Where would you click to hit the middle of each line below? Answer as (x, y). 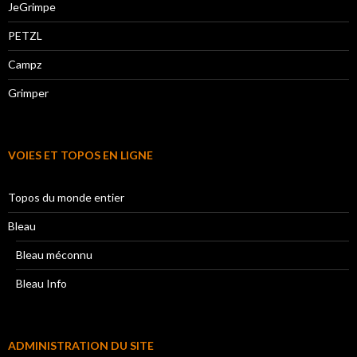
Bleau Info (41, 284)
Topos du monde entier (66, 198)
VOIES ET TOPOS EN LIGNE (80, 155)
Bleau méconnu (54, 255)
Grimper (28, 93)
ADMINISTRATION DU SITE (81, 346)
